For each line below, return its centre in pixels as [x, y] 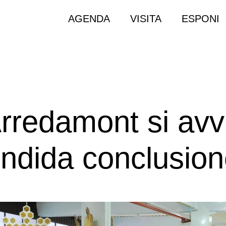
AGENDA [89, 19]
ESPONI [201, 19]
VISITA [146, 19]
